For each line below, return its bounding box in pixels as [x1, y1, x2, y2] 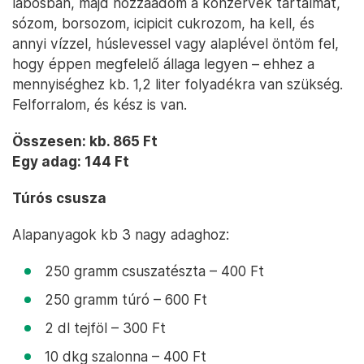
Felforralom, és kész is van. [12, 96, 187, 114]
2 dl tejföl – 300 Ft [45, 319, 166, 337]
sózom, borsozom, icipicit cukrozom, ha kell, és [12, 15, 314, 32]
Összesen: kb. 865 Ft [12, 132, 158, 150]
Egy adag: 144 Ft [12, 153, 129, 171]
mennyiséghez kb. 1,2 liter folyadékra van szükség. [12, 76, 343, 93]
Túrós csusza [12, 189, 106, 207]
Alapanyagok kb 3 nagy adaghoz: [12, 226, 229, 244]
